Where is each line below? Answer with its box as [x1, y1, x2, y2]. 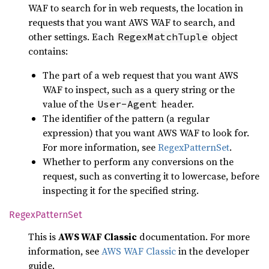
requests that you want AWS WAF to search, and [28, 16, 235, 29]
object [209, 30, 238, 43]
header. [159, 97, 194, 110]
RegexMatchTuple [118, 31, 208, 43]
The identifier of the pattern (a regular [43, 112, 210, 125]
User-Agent [97, 98, 157, 110]
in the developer [176, 244, 249, 258]
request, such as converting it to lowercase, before [43, 169, 259, 183]
